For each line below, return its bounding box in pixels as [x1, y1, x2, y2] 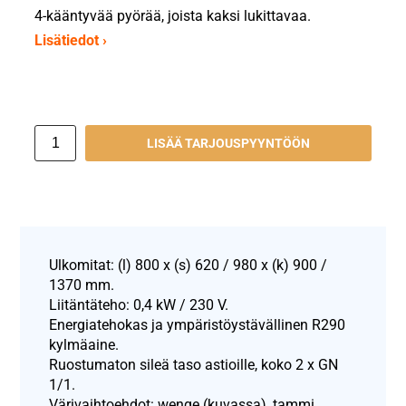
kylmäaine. [49, 336, 120, 353]
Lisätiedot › [34, 32, 108, 49]
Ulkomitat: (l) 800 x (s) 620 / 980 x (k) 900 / [49, 256, 328, 274]
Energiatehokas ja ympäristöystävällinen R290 [49, 316, 346, 333]
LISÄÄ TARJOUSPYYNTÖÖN [146, 135, 310, 151]
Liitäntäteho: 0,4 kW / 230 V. [49, 296, 229, 314]
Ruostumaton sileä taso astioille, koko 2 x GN [49, 356, 339, 373]
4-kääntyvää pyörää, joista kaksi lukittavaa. [34, 7, 312, 24]
